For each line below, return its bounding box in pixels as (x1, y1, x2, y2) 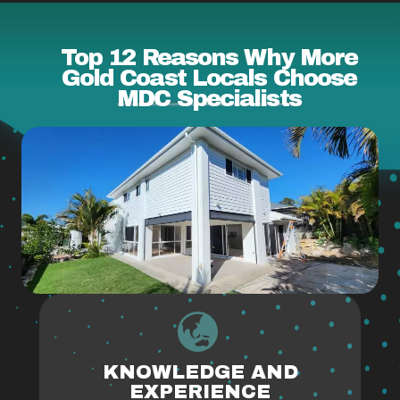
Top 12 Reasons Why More (60, 45, 358, 71)
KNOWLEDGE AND (102, 362, 298, 383)
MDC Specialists (117, 86, 301, 112)
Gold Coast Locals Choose (61, 65, 357, 91)
